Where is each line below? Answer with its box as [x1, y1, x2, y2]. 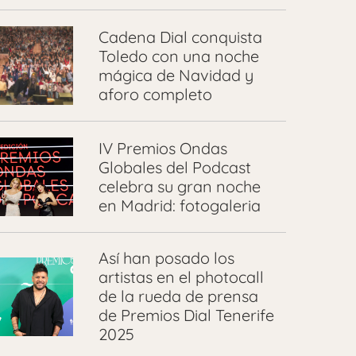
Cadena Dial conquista [98, 26, 262, 47]
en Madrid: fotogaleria [98, 195, 261, 215]
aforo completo [98, 83, 212, 104]
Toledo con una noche [98, 45, 259, 66]
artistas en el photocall [98, 267, 264, 288]
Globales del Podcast [98, 157, 251, 177]
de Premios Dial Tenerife [98, 305, 274, 326]
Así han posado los [98, 248, 234, 269]
